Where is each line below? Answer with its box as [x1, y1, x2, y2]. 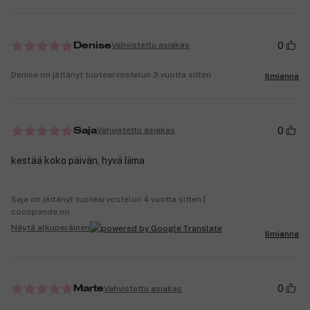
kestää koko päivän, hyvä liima [11, 154, 145, 166]
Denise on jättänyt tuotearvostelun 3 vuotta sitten [11, 69, 211, 80]
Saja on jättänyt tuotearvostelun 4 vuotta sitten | [11, 194, 206, 204]
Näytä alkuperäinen [11, 223, 90, 233]
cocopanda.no [11, 206, 70, 217]
